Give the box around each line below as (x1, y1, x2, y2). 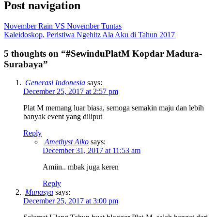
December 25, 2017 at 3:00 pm (23, 197, 118, 205)
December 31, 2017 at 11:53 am (43, 146, 140, 155)
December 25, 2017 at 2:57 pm (23, 87, 118, 96)
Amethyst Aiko (45, 138, 89, 146)
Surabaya (4, 59, 43, 69)
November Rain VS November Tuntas (4, 21, 122, 30)
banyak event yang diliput (23, 112, 102, 121)
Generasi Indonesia (25, 78, 85, 87)
